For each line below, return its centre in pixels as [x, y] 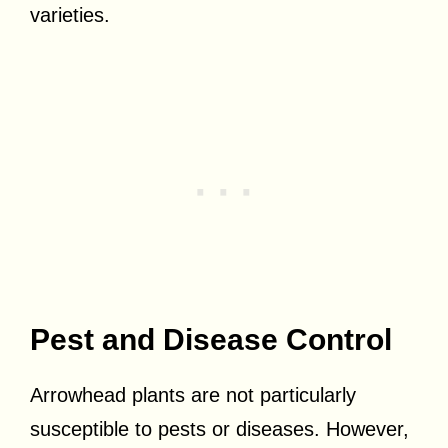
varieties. [70, 14]
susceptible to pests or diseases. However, [219, 428]
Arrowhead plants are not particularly [193, 394]
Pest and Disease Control [211, 339]
